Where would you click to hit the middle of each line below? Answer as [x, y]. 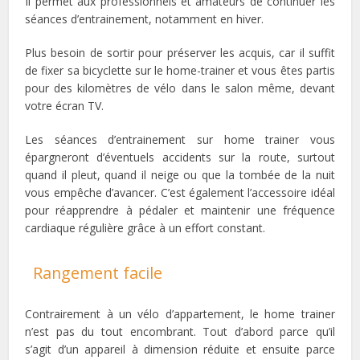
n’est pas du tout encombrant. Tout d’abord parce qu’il [180, 332]
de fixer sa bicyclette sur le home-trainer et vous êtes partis [180, 71]
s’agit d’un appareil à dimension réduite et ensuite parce [180, 350]
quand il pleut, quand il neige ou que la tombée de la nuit [180, 175]
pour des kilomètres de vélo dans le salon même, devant [180, 88]
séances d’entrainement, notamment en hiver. [145, 19]
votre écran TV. [65, 106]
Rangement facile [98, 273]
